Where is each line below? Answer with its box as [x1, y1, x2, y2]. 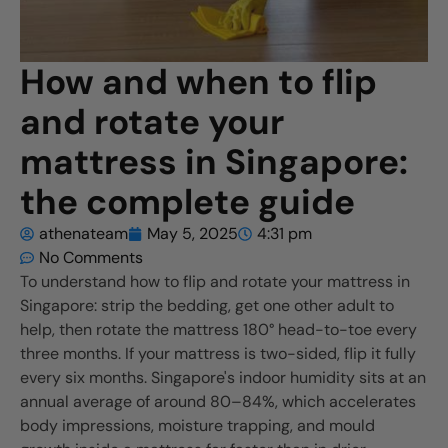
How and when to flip [20, 59, 377, 105]
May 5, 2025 [147, 223, 238, 244]
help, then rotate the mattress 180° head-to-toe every [20, 319, 417, 340]
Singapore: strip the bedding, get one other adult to [20, 295, 394, 316]
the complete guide [20, 179, 355, 225]
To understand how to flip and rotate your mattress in [20, 271, 410, 292]
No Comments [39, 247, 143, 268]
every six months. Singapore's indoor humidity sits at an [20, 367, 426, 388]
